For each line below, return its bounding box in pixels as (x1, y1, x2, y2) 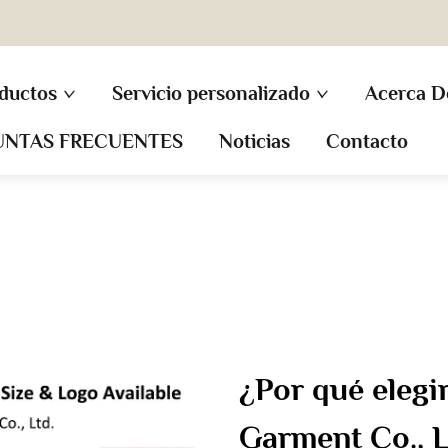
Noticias (219, 130, 291, 152)
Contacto (326, 130, 409, 152)
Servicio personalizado (111, 82, 310, 104)
